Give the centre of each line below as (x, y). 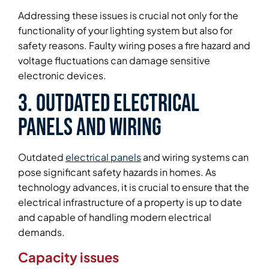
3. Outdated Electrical (109, 104)
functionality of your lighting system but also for (125, 31)
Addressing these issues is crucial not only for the (128, 16)
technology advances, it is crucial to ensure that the (134, 187)
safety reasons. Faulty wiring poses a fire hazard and (134, 46)
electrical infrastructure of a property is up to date (130, 202)
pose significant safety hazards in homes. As (117, 172)
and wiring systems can (195, 157)
